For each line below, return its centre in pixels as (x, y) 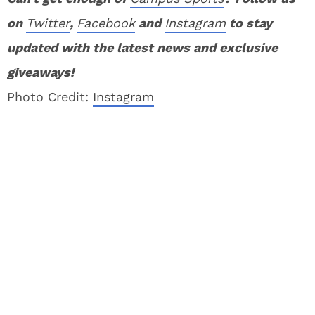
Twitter (48, 23)
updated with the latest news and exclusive (142, 47)
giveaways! (40, 72)
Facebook (106, 23)
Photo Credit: (50, 97)
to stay (249, 23)
